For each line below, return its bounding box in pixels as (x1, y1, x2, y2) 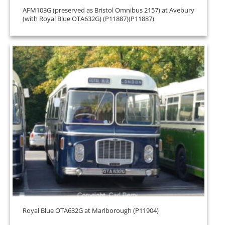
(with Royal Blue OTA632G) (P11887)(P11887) (23, 14, 154, 23)
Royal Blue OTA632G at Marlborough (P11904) (23, 206, 159, 215)
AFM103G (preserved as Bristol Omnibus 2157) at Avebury (23, 6, 194, 15)
